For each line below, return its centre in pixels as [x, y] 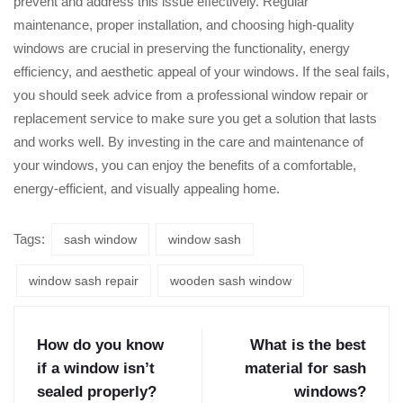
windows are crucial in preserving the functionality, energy [182, 49]
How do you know [100, 345]
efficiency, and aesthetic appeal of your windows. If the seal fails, [201, 72]
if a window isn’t [96, 369]
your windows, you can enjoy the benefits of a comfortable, [185, 166]
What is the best [308, 345]
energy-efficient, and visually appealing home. [147, 189]
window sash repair [84, 281]
